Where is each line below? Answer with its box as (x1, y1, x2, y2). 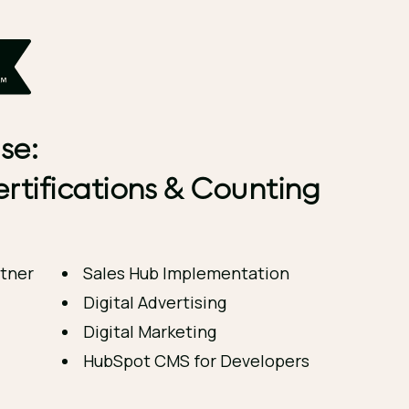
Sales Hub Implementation (82, 262, 289, 284)
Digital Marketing (82, 320, 216, 342)
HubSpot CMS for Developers (82, 350, 309, 372)
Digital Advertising (82, 291, 226, 313)
